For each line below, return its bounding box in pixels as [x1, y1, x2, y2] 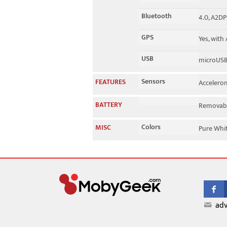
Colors [141, 121, 161, 133]
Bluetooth [141, 10, 172, 22]
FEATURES [95, 76, 126, 88]
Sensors [141, 75, 165, 87]
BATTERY [95, 99, 122, 110]
